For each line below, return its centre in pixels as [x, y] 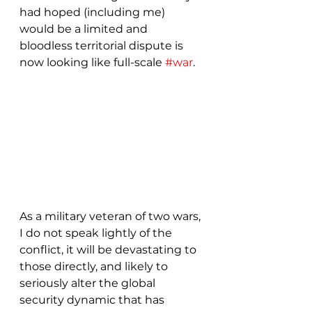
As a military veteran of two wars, [111, 216]
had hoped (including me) [94, 12]
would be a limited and [85, 29]
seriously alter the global [89, 283]
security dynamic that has [93, 299]
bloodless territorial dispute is [103, 46]
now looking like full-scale [92, 62]
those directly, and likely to [95, 266]
